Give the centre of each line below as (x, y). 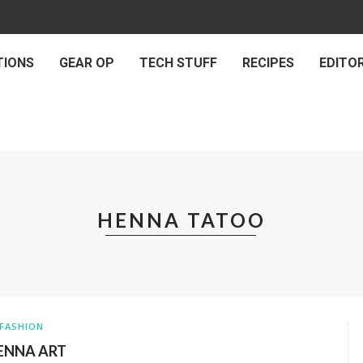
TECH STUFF (178, 63)
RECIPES (268, 63)
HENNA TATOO (181, 220)
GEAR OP (87, 63)
